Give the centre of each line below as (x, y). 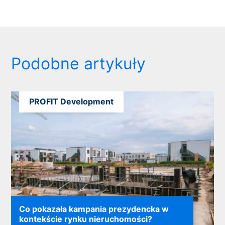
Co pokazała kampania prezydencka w (94, 209)
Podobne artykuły (79, 64)
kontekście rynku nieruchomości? (86, 219)
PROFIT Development (72, 102)
